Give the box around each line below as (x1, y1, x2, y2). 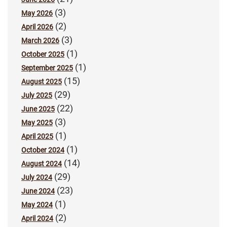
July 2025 (21, 91, 52, 99)
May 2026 (21, 9, 53, 17)
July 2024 (21, 173, 52, 181)
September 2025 (21, 63, 73, 72)
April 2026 (21, 22, 53, 31)
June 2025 (21, 104, 55, 113)
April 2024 (21, 214, 53, 222)
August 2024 (21, 159, 62, 168)
